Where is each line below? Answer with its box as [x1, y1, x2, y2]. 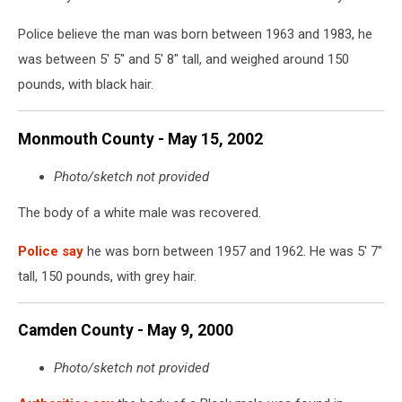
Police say [18, 242, 83, 259]
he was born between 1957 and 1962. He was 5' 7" [83, 242, 382, 259]
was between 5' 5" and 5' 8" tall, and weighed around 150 [18, 51, 349, 68]
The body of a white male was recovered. [18, 204, 261, 221]
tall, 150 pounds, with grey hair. [18, 267, 197, 284]
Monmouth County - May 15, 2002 [18, 129, 263, 148]
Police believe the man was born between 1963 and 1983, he [18, 26, 372, 43]
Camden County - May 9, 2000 [18, 321, 233, 340]
